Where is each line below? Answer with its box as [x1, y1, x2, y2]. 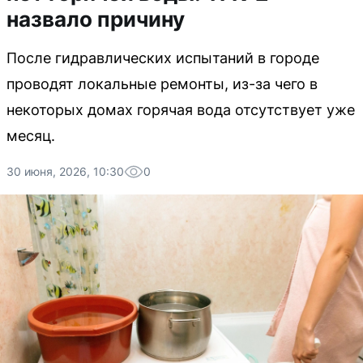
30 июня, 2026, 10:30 [6, 164, 124, 178]
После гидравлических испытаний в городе [6, 49, 319, 66]
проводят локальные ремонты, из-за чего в [6, 75, 318, 92]
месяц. [6, 127, 55, 144]
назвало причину [6, 6, 185, 32]
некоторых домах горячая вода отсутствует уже [6, 101, 355, 118]
